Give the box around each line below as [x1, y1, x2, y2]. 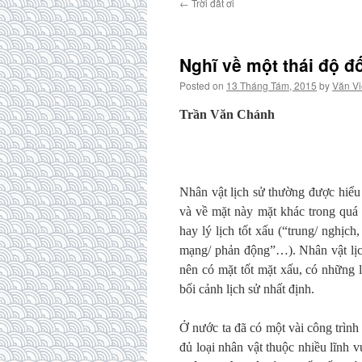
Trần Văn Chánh [179, 107, 275, 121]
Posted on [179, 78, 224, 92]
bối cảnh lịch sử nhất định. [179, 282, 314, 296]
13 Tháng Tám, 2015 [226, 78, 317, 92]
